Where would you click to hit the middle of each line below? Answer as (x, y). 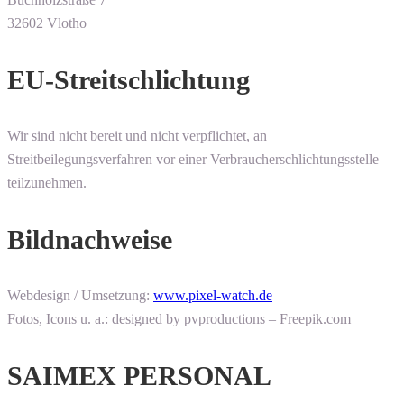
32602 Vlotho (47, 23)
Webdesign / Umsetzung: (80, 296)
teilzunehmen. (47, 183)
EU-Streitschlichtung (129, 80)
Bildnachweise (90, 240)
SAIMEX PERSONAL (139, 376)
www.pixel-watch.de (213, 296)
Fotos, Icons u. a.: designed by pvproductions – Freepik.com (179, 319)
